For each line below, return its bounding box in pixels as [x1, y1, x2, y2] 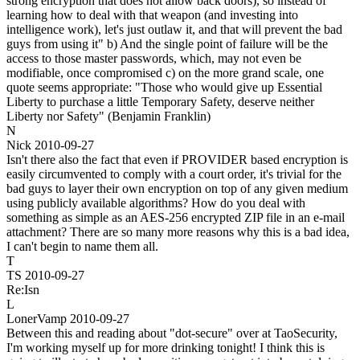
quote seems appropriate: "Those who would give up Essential [6, 80, 322, 94]
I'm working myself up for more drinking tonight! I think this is [6, 340, 325, 354]
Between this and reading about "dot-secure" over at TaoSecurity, [6, 325, 337, 340]
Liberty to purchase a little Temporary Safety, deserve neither [6, 94, 314, 108]
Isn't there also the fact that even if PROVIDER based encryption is [6, 152, 348, 166]
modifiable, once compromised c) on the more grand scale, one [6, 65, 324, 80]
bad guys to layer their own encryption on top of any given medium [6, 181, 348, 195]
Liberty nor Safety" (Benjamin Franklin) [6, 108, 211, 123]
